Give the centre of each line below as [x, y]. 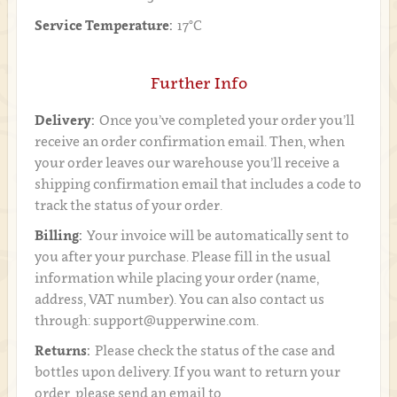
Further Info [198, 82]
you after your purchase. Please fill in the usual [182, 256]
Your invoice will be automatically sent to [218, 234]
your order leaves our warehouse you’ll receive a [187, 162]
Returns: [62, 350]
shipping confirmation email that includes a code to [198, 183]
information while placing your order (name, [176, 277]
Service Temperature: [103, 24]
